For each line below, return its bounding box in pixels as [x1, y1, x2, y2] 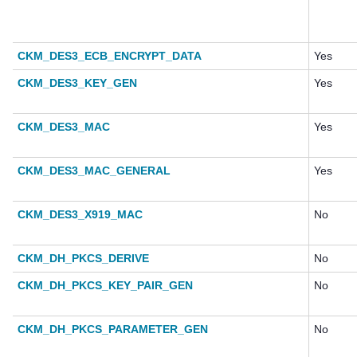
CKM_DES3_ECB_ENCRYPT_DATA [18, 49, 202, 63]
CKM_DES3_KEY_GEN [18, 76, 137, 90]
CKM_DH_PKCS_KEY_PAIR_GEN [18, 279, 193, 292]
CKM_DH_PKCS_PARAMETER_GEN [18, 323, 208, 336]
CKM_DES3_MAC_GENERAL [18, 164, 171, 178]
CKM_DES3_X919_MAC [18, 208, 143, 222]
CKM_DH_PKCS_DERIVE [18, 252, 149, 265]
